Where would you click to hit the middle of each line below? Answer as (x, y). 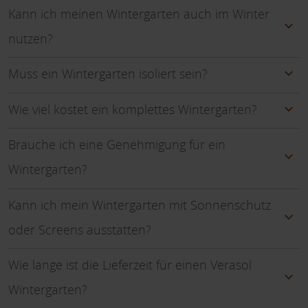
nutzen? (31, 38)
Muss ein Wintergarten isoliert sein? (108, 74)
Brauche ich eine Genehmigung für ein (117, 145)
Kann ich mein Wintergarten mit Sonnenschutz (140, 205)
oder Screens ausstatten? (80, 229)
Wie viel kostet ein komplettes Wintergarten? (133, 109)
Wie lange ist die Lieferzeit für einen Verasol (130, 265)
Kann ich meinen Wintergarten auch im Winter (139, 13)
